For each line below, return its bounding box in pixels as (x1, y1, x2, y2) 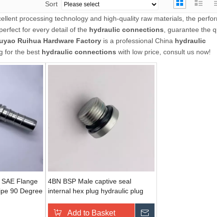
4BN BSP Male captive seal (48, 177, 131, 185)
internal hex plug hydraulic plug (48, 187, 143, 195)
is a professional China (101, 37, 175, 45)
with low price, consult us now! (116, 48, 211, 56)
